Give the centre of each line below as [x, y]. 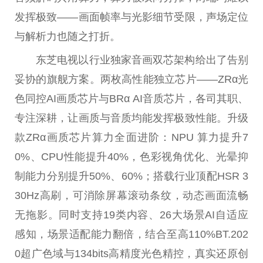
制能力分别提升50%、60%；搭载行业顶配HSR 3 [131, 176]
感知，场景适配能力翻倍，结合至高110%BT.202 [131, 235]
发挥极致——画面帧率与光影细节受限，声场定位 [131, 17]
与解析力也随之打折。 [68, 37]
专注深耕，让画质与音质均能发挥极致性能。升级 [131, 118]
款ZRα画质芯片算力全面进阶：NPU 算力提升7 [131, 138]
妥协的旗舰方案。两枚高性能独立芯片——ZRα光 [131, 80]
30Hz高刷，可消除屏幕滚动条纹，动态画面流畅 [131, 196]
